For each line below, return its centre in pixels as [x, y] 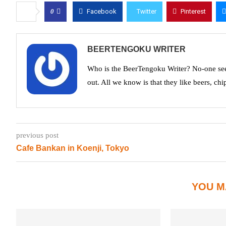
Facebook [102, 11]
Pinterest [193, 11]
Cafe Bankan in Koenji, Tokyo [73, 148]
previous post [37, 135]
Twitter [147, 11]
